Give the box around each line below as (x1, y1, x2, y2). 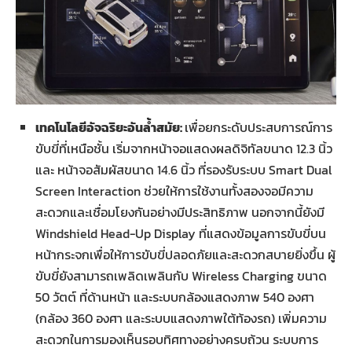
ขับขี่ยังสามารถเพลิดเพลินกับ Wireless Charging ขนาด (35, 266, 327, 285)
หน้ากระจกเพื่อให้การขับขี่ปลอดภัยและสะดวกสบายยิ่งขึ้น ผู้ (35, 244, 335, 264)
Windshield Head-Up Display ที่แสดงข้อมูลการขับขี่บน (35, 223, 326, 243)
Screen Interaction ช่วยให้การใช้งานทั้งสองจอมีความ (35, 181, 313, 200)
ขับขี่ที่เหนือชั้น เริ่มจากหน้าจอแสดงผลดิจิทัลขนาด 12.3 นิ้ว (35, 138, 332, 158)
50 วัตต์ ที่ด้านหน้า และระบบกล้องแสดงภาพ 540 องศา (35, 287, 314, 306)
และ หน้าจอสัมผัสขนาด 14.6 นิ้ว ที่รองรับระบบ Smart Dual (35, 159, 332, 179)
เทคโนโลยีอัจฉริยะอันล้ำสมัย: (35, 117, 185, 137)
